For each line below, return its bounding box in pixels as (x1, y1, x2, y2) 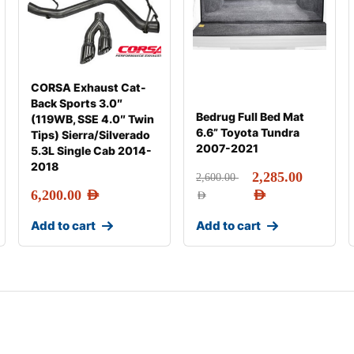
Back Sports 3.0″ (30, 96, 122, 110)
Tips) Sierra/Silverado (30, 128, 150, 141)
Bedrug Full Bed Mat (195, 110, 304, 123)
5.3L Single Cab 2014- (30, 144, 152, 157)
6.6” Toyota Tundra (195, 126, 299, 139)
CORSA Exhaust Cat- (30, 81, 146, 94)
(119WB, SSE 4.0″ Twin (30, 112, 154, 126)
